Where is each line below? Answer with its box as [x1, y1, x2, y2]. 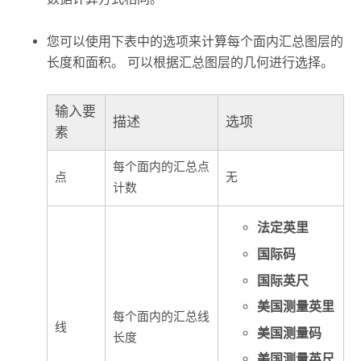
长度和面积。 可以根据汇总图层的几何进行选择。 [47, 54, 334, 70]
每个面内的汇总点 [113, 159, 210, 175]
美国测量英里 [256, 299, 334, 315]
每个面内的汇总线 [113, 309, 210, 325]
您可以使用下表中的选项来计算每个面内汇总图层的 [47, 33, 344, 49]
